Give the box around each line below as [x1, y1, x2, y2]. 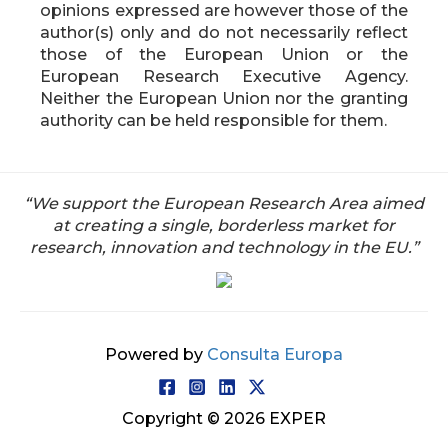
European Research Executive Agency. [40, 66, 408, 86]
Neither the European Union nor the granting [40, 88, 408, 108]
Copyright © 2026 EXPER [122, 408, 326, 428]
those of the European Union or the [40, 44, 408, 64]
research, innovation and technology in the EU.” [29, 237, 419, 257]
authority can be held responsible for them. [40, 110, 388, 130]
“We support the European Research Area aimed [24, 193, 424, 213]
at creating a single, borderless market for [53, 215, 395, 235]
